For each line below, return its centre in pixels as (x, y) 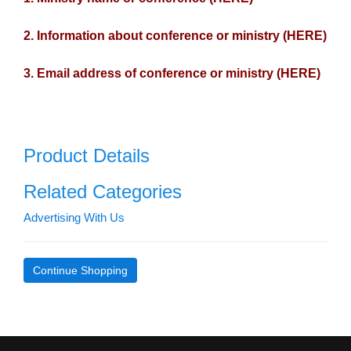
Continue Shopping (80, 270)
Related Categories (103, 191)
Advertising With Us (74, 217)
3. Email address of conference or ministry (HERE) (172, 73)
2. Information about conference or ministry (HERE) (175, 35)
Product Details (87, 155)
